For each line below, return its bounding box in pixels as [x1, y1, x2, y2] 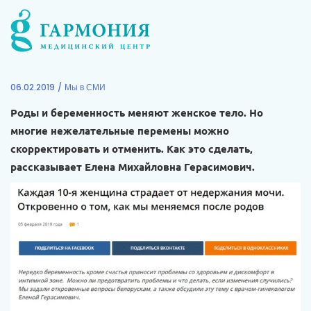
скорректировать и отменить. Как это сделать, [10, 142, 253, 155]
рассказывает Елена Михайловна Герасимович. [10, 160, 255, 174]
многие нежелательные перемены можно [10, 124, 229, 137]
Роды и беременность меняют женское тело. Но [10, 106, 263, 119]
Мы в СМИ [65, 81, 106, 93]
